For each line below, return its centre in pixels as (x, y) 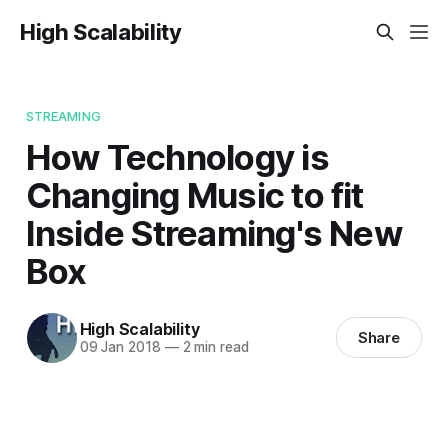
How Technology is (177, 156)
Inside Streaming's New (213, 232)
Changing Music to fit (194, 194)
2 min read (213, 347)
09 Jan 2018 (120, 347)
